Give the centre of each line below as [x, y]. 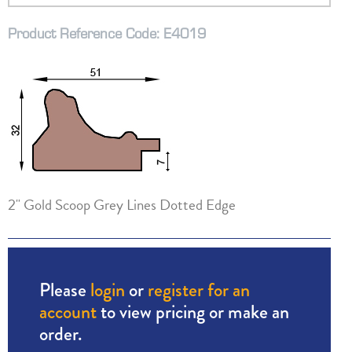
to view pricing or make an [192, 312]
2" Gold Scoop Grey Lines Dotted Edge [121, 204]
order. [60, 334]
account [68, 312]
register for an [198, 290]
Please [64, 290]
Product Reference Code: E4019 [106, 33]
